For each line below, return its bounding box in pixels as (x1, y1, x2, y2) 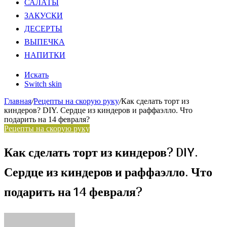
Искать (24, 70, 49, 79)
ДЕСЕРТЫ (24, 23, 62, 36)
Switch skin (24, 80, 62, 88)
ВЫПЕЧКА (24, 36, 65, 49)
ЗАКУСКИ (24, 10, 63, 23)
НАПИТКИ (24, 49, 65, 62)
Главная (4, 97, 31, 105)
